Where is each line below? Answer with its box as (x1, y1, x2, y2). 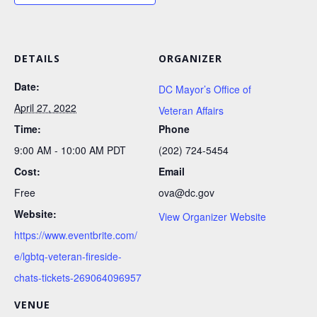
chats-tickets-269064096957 (14, 270, 142, 285)
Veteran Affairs (158, 103, 224, 118)
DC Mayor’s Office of (158, 82, 251, 97)
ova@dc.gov (158, 185, 214, 200)
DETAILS (14, 52, 60, 66)
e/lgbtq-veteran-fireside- (14, 249, 122, 264)
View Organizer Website (158, 209, 266, 224)
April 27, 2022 (14, 100, 76, 115)
